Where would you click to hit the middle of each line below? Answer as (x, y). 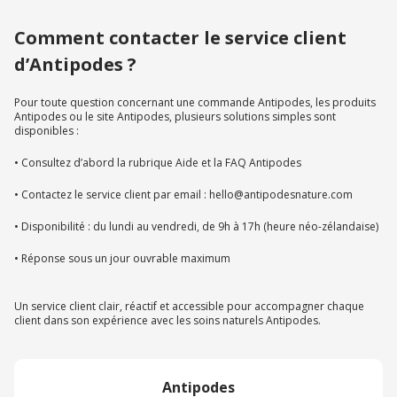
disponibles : (47, 131)
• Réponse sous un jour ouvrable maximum (122, 259)
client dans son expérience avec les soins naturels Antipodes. (167, 321)
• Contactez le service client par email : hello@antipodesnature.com (183, 195)
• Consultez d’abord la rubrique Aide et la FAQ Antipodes (158, 163)
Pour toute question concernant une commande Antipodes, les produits (195, 103)
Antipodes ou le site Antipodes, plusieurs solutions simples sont (175, 117)
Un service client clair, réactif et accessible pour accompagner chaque (189, 307)
